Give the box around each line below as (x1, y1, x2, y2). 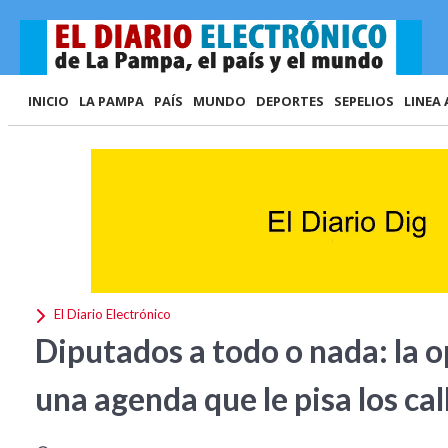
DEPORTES (256, 92, 324, 110)
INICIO (28, 92, 69, 110)
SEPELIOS (334, 92, 394, 110)
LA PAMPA (79, 92, 144, 110)
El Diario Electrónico (51, 306, 171, 323)
